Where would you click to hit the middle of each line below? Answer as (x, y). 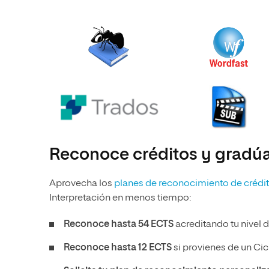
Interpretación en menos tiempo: (120, 198)
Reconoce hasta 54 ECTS (119, 225)
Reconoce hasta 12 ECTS (118, 248)
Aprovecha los (82, 184)
